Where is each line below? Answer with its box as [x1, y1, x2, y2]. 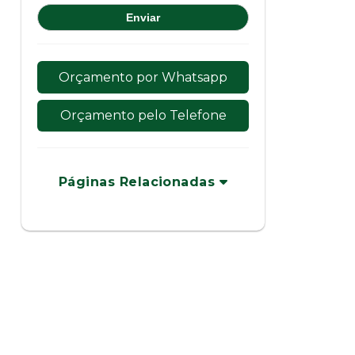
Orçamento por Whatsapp [59, 69, 228, 85]
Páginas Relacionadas [58, 174, 219, 190]
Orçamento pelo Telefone [59, 108, 227, 124]
